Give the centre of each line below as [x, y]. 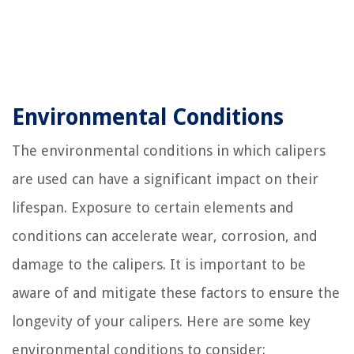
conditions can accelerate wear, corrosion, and [165, 236]
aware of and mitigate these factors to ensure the [176, 293]
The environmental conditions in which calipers [169, 151]
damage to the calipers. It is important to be [159, 265]
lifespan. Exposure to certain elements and [153, 208]
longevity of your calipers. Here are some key [161, 322]
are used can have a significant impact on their [165, 179]
